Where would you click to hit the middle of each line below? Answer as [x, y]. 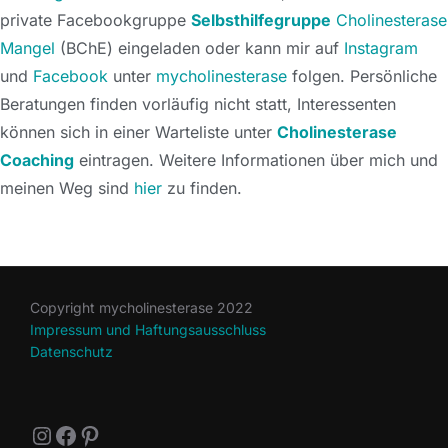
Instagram [381, 47]
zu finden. [202, 187]
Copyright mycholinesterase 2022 [141, 307]
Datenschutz [71, 351]
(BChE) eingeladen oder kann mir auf [199, 47]
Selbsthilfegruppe [261, 19]
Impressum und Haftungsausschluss [148, 329]
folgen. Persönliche [362, 75]
